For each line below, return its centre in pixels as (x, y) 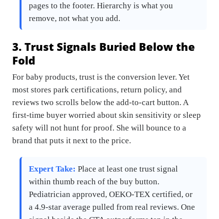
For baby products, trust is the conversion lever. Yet (101, 77)
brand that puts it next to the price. (72, 140)
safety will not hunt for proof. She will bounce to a (99, 128)
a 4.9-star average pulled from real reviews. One (112, 207)
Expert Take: (52, 169)
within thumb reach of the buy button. (94, 181)
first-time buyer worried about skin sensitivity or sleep (107, 115)
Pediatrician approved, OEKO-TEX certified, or (111, 194)
